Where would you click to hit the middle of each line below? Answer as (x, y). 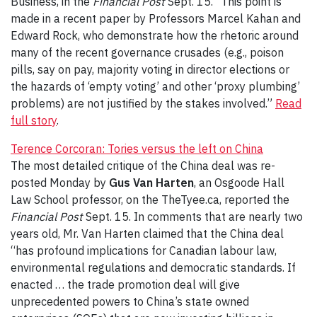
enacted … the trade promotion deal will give (125, 285)
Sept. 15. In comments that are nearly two (193, 217)
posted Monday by (60, 183)
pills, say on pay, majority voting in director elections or (150, 70)
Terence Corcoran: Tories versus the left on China (137, 149)
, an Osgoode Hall (239, 183)
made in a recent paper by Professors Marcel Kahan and (156, 19)
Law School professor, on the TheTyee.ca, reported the (150, 200)
